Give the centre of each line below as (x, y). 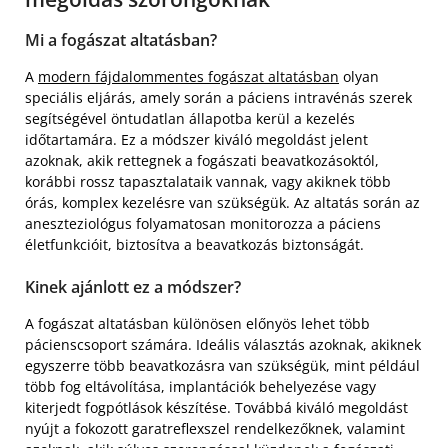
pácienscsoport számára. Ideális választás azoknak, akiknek (223, 344)
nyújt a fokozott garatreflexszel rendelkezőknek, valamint (215, 428)
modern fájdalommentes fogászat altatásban (188, 76)
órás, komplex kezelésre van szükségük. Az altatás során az (222, 202)
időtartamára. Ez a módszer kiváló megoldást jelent (196, 139)
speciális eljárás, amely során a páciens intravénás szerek (218, 97)
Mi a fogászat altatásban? (121, 39)
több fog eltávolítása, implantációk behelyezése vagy (200, 386)
